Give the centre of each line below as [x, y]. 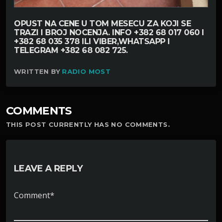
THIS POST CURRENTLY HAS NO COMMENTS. [88, 124]
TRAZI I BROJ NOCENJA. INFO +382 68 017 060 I [109, 32]
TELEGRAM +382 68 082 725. [71, 50]
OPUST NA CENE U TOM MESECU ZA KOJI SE [103, 23]
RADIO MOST [86, 71]
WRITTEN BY [38, 71]
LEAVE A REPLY [48, 168]
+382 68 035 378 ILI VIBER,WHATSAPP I [92, 41]
